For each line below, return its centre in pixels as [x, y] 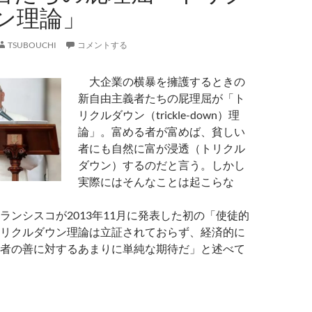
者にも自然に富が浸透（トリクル [162, 148]
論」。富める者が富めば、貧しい [162, 131]
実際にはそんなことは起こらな [156, 181]
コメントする [102, 45]
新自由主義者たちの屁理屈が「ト [162, 98]
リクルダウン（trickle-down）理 [159, 115]
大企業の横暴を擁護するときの [162, 81]
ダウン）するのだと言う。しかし [162, 165]
